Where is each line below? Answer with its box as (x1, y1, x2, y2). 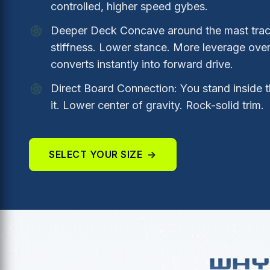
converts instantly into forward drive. (51, 57, 233, 71)
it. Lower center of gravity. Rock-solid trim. (51, 98, 264, 111)
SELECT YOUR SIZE (49, 148, 142, 160)
